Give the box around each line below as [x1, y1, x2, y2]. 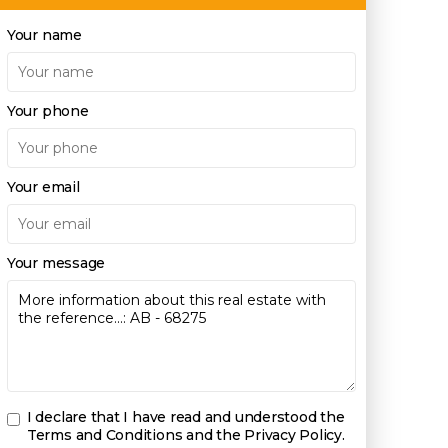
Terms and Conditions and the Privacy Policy [26, 426, 343, 444]
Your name [6, 26, 82, 44]
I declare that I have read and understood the [26, 408, 345, 426]
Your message [6, 254, 106, 272]
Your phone [6, 102, 89, 120]
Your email [6, 178, 80, 196]
